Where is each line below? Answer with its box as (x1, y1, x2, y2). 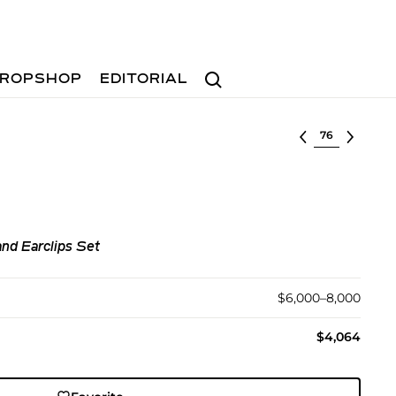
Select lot (313, 126, 374, 141)
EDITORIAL (100, 72, 189, 87)
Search (197, 63, 243, 80)
